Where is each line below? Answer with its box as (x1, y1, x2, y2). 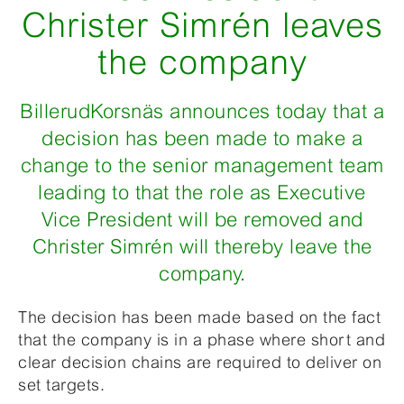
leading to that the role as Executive (38, 181, 366, 204)
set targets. (18, 375, 105, 394)
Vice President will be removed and (41, 208, 363, 231)
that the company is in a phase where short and (18, 330, 385, 349)
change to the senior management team (20, 154, 384, 177)
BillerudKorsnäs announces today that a (20, 100, 384, 123)
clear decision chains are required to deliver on (18, 353, 381, 372)
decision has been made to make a (41, 127, 363, 150)
